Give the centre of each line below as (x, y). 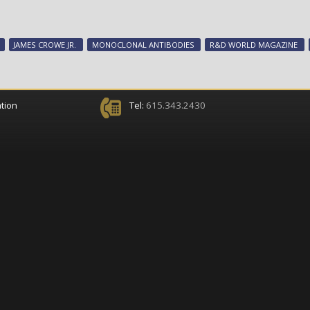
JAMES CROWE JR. (45, 45)
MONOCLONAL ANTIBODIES (143, 45)
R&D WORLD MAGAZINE (254, 45)
